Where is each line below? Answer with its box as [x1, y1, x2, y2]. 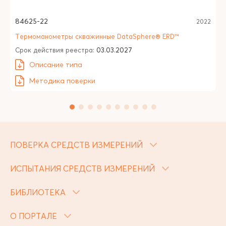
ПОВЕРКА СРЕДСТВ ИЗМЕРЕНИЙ [10, 140, 145, 150]
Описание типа [29, 60, 82, 69]
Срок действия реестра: [15, 46, 96, 54]
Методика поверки [29, 76, 95, 85]
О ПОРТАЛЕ [10, 211, 59, 221]
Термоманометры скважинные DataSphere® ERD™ [15, 32, 179, 40]
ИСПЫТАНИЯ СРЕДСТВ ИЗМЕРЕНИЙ [10, 163, 157, 174]
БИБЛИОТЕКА [10, 187, 68, 197]
